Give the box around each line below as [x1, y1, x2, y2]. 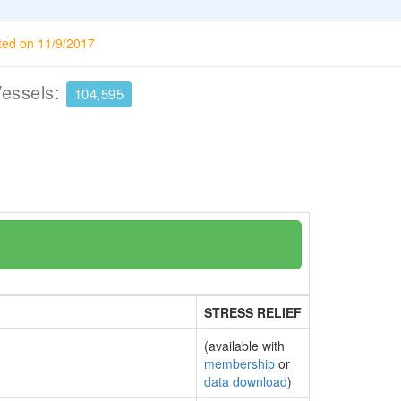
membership [204, 354, 275, 372]
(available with [204, 337, 285, 354]
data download [204, 372, 287, 390]
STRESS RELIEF [204, 303, 302, 321]
